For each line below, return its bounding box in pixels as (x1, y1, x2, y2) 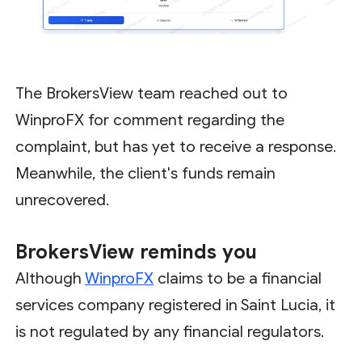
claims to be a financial (154, 269, 322, 288)
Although (15, 269, 86, 288)
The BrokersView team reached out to (15, 84, 288, 103)
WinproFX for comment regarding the (15, 111, 285, 130)
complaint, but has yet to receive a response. (15, 137, 337, 157)
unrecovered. (15, 191, 110, 210)
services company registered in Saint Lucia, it (15, 296, 336, 315)
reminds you (140, 240, 258, 265)
